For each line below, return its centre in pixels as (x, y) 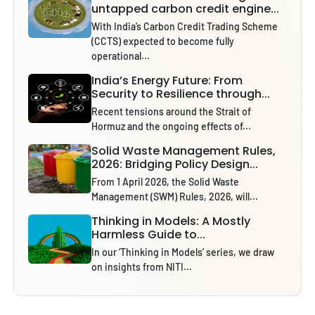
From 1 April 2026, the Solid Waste (166, 181)
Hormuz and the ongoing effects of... (172, 126)
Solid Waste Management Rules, (184, 150)
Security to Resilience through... (181, 94)
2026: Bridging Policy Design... (175, 164)
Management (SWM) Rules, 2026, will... (175, 196)
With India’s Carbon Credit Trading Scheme (185, 26)
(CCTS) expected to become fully (163, 41)
